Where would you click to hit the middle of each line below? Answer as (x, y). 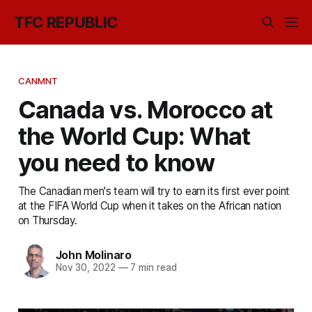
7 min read (152, 268)
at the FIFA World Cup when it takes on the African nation (150, 205)
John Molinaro (93, 255)
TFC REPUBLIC (66, 22)
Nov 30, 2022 (85, 268)
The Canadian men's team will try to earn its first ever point (154, 191)
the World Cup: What (134, 135)
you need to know (116, 162)
